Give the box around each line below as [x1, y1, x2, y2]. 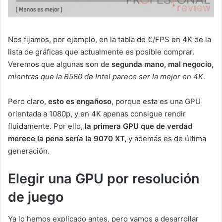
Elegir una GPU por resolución [8, 170, 199, 187]
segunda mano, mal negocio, [111, 59, 214, 69]
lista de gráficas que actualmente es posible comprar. [8, 47, 194, 56]
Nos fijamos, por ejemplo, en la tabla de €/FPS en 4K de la [8, 34, 211, 44]
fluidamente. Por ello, [8, 121, 85, 131]
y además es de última [126, 133, 206, 143]
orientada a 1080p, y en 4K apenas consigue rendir [8, 109, 186, 118]
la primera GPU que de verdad [85, 121, 192, 131]
